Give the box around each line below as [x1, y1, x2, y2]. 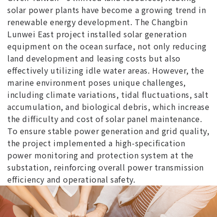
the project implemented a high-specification [7, 137, 186, 149]
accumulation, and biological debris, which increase [7, 100, 210, 112]
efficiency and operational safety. [7, 173, 136, 185]
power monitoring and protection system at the [7, 149, 194, 161]
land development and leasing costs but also [7, 52, 181, 64]
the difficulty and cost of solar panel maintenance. [7, 112, 202, 124]
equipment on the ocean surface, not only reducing [7, 40, 207, 52]
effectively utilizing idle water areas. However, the [7, 64, 204, 76]
